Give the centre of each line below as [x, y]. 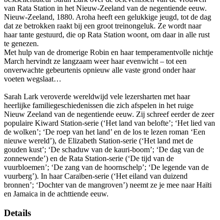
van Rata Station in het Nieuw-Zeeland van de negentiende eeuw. [105, 8]
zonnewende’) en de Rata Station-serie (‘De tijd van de [89, 159]
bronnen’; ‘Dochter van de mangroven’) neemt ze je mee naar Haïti [108, 185]
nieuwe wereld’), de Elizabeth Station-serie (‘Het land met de [98, 141]
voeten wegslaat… [33, 79]
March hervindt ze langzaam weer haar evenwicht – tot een [95, 61]
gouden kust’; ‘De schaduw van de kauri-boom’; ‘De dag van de [104, 150]
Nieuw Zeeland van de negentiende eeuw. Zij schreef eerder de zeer [109, 114]
